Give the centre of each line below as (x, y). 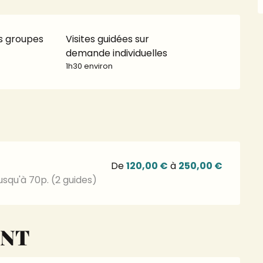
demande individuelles (117, 53)
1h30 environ (90, 66)
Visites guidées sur (108, 39)
